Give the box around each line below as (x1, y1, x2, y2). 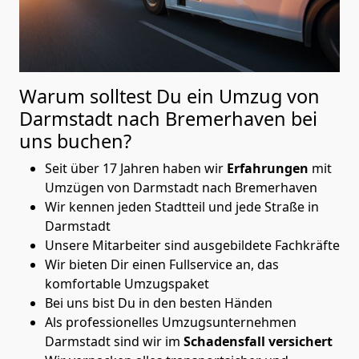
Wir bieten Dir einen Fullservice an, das (45, 255, 279, 273)
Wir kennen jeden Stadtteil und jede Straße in (45, 197, 319, 216)
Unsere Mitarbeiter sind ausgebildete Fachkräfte (45, 236, 340, 254)
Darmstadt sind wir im (45, 332, 184, 350)
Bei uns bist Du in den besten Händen (45, 293, 272, 312)
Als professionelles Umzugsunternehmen (45, 313, 296, 331)
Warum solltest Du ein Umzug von (19, 83, 320, 109)
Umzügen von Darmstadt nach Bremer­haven (45, 178, 317, 196)
